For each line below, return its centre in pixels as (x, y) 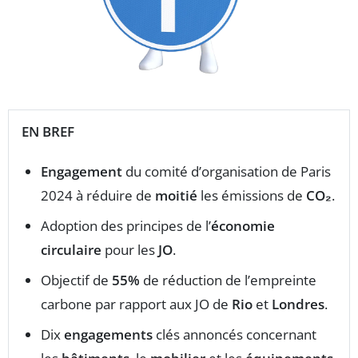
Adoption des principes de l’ (126, 225)
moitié (176, 195)
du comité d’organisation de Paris (227, 171)
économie (243, 225)
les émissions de (252, 195)
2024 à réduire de (98, 195)
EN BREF (48, 131)
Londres (298, 304)
